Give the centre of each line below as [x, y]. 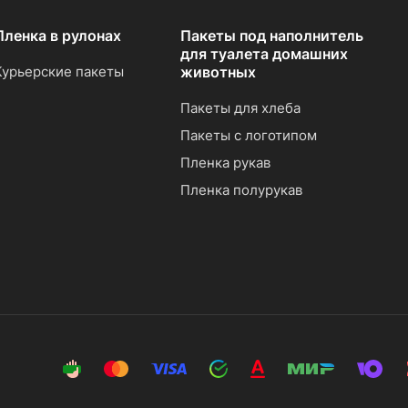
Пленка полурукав [241, 190]
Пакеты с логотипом [248, 135]
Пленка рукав [225, 163]
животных [218, 72]
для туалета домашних [264, 54]
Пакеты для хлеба [240, 108]
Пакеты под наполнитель [271, 36]
